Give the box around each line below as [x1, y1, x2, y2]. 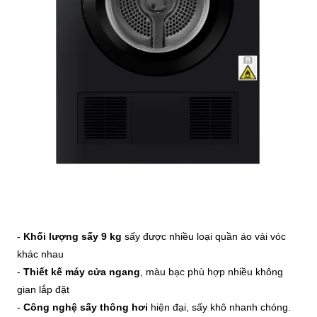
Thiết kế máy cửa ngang [23, 265, 140, 277]
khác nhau [17, 248, 64, 260]
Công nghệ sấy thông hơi [23, 301, 148, 313]
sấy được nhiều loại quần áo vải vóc [122, 230, 286, 242]
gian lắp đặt [17, 283, 69, 295]
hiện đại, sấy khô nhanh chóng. [148, 301, 291, 313]
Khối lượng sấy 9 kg [23, 230, 122, 242]
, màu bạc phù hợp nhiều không [140, 265, 283, 277]
